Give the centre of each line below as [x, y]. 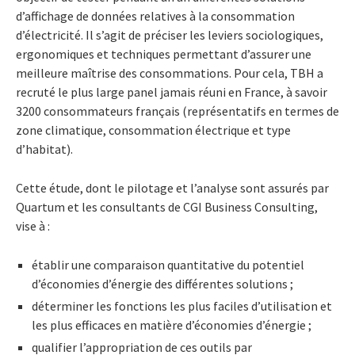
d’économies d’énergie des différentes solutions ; [162, 283]
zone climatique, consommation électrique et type [153, 130]
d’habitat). [44, 149]
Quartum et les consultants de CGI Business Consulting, [167, 206]
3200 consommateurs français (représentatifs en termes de [177, 111]
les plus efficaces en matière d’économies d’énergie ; [172, 324]
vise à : [33, 225]
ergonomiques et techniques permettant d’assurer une [164, 53]
